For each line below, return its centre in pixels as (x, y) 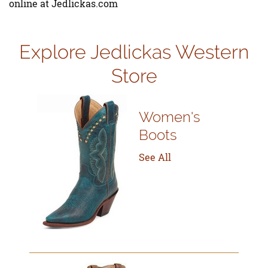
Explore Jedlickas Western (134, 51)
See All (155, 157)
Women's (170, 117)
